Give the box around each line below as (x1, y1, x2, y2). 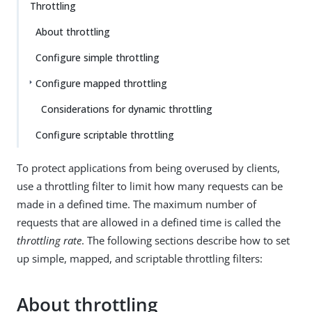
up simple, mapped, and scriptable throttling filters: (17, 251, 263, 265)
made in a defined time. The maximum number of (17, 197, 256, 211)
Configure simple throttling (36, 51, 159, 64)
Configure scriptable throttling (36, 128, 174, 141)
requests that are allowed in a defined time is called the (17, 215, 281, 229)
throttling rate (17, 233, 81, 247)
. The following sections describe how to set (81, 233, 290, 247)
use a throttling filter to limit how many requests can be (17, 179, 283, 193)
